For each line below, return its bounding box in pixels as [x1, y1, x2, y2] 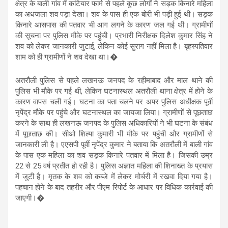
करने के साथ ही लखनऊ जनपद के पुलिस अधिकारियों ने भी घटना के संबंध [15, 118, 213, 128]
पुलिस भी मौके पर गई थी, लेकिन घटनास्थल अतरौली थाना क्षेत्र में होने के [15, 86, 213, 96]
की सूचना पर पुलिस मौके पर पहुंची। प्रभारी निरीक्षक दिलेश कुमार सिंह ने [15, 31, 213, 40]
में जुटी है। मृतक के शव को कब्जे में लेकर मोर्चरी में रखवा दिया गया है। [15, 172, 213, 181]
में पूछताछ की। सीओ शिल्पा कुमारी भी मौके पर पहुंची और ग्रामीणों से [15, 129, 213, 138]
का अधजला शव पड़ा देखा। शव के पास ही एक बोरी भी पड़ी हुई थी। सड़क [15, 9, 213, 19]
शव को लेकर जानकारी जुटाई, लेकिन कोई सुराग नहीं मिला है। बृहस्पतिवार [15, 41, 213, 51]
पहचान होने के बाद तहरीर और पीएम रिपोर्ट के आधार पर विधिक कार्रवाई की [15, 182, 213, 192]
